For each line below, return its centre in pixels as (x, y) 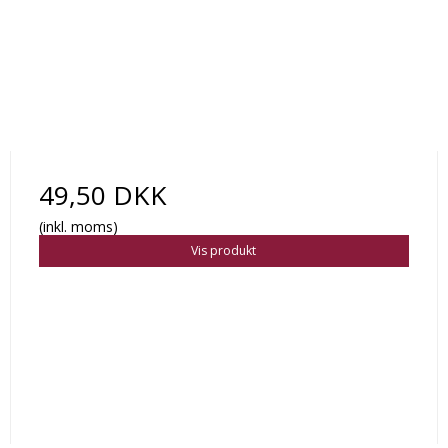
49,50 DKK (102, 195)
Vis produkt (224, 251)
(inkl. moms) (78, 227)
